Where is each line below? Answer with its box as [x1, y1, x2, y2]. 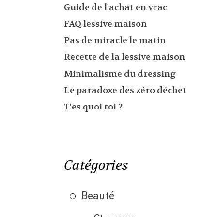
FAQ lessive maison [63, 18, 147, 30]
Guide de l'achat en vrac [63, 1, 167, 13]
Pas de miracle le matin [63, 35, 166, 46]
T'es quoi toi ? [63, 101, 123, 113]
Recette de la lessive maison [63, 51, 185, 63]
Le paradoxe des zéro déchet [63, 84, 186, 96]
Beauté [81, 188, 115, 202]
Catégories [63, 156, 128, 174]
